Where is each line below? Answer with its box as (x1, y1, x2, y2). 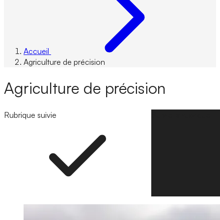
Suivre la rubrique (151, 110, 211, 120)
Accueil (24, 46, 49, 56)
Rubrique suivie (4, 110, 56, 120)
